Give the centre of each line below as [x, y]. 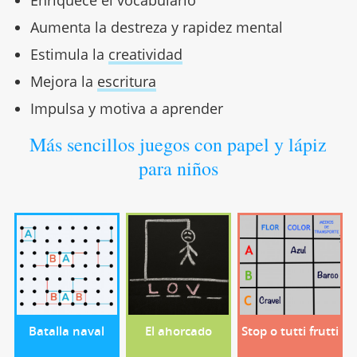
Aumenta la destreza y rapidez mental [156, 27]
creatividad [145, 54]
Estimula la [69, 54]
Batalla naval [67, 331]
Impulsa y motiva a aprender [126, 108]
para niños [178, 168]
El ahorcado [178, 331]
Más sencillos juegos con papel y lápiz [178, 144]
